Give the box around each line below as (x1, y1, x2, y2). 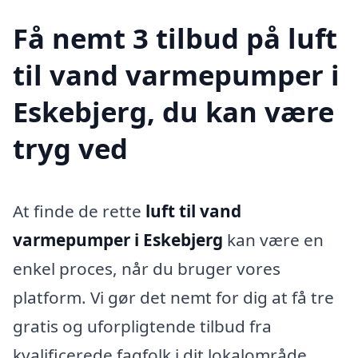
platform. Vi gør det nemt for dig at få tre (13, 286, 334, 309)
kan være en (223, 229, 324, 252)
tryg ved (13, 129, 128, 168)
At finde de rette (13, 200, 145, 223)
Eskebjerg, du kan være (13, 93, 334, 131)
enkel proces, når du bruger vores (13, 257, 280, 280)
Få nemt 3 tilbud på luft (13, 19, 337, 58)
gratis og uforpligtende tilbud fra (13, 315, 272, 338)
